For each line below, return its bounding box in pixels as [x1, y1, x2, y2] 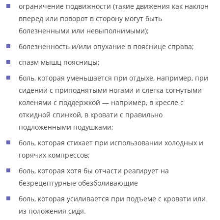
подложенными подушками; [19, 122, 114, 132]
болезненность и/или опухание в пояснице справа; [19, 42, 194, 51]
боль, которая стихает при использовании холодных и [19, 138, 204, 147]
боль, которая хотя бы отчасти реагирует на [19, 166, 169, 175]
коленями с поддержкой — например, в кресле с [19, 98, 184, 107]
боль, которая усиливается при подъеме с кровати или [19, 194, 206, 203]
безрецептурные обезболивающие [19, 178, 138, 188]
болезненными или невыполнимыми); [19, 26, 149, 35]
